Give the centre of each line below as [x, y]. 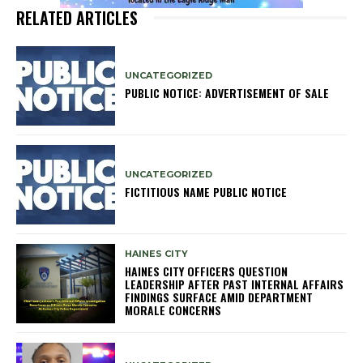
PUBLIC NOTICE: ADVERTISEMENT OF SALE [227, 93]
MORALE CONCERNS [173, 310]
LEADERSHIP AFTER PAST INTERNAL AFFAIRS [235, 284]
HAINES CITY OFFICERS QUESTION [207, 271]
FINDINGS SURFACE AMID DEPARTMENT [219, 297]
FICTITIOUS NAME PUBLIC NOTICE [206, 192]
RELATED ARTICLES [77, 17]
